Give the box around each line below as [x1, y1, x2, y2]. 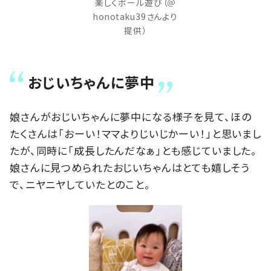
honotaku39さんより [93, 10, 178, 22]
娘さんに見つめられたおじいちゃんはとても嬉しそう [10, 160, 250, 175]
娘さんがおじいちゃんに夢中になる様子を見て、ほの [10, 109, 252, 125]
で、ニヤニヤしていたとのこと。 [10, 177, 151, 192]
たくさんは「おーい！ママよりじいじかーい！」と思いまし [10, 126, 261, 142]
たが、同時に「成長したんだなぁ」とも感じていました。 [10, 143, 258, 158]
